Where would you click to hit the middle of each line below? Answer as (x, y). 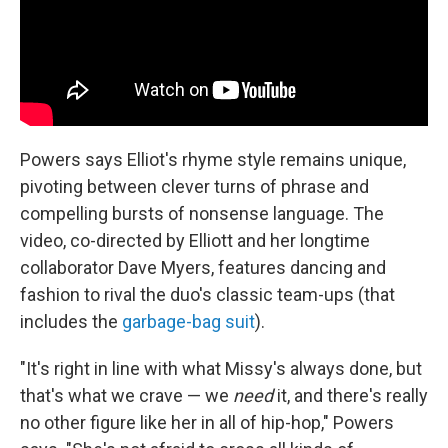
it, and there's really (350, 395)
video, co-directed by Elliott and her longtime (195, 240)
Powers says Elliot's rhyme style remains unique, (213, 159)
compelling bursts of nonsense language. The (202, 213)
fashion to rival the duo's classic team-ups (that (207, 294)
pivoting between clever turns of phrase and (194, 186)
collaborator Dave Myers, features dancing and (203, 267)
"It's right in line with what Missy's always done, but (221, 368)
